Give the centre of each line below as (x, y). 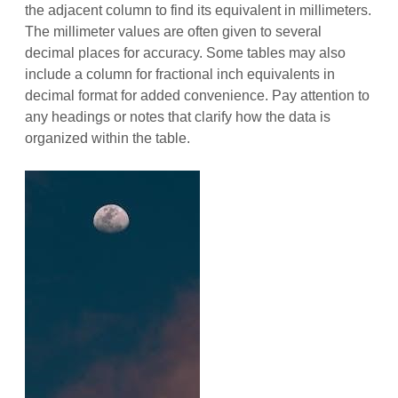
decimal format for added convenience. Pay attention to (198, 95)
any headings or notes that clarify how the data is (178, 116)
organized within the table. (108, 138)
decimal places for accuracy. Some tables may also (186, 52)
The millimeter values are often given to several (174, 31)
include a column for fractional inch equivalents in (180, 74)
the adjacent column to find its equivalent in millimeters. (199, 10)
